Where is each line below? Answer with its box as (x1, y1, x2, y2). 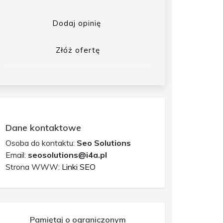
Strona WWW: (5, 161, 62, 172)
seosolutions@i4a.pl (28, 149, 107, 160)
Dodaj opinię (52, 18, 101, 28)
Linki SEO (62, 161, 96, 172)
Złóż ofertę (55, 45, 100, 55)
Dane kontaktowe (5, 121, 81, 133)
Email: (5, 149, 28, 160)
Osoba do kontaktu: (5, 137, 77, 148)
